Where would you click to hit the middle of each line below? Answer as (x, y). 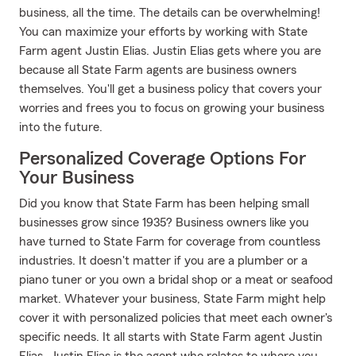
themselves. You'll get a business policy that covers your (170, 89)
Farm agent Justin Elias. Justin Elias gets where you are (170, 51)
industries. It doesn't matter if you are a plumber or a (163, 261)
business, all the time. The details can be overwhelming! (170, 13)
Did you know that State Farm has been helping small (164, 203)
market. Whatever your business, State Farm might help (172, 299)
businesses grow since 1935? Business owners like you (164, 222)
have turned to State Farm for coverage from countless (170, 242)
